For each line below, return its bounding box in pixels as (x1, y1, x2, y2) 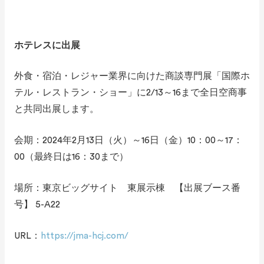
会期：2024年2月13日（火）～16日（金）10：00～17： (14, 136, 243, 146)
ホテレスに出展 (14, 40, 80, 50)
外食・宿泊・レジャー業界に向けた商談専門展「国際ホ (14, 71, 250, 81)
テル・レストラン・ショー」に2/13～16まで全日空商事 (14, 88, 247, 98)
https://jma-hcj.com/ (40, 230, 128, 240)
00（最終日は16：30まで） (14, 152, 128, 162)
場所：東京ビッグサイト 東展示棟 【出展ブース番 (14, 183, 240, 193)
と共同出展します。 (14, 104, 99, 114)
